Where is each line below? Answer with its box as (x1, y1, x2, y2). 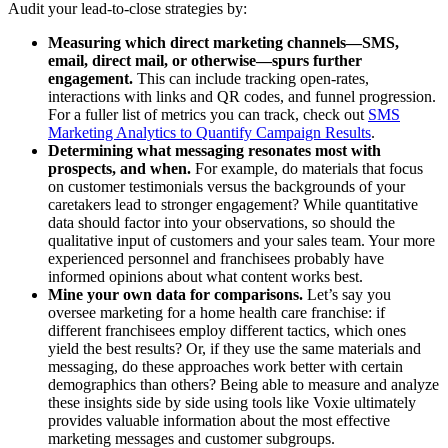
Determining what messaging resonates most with (48, 142, 381, 160)
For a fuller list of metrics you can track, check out (48, 106, 368, 124)
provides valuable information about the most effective (48, 412, 390, 430)
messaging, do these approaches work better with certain (48, 358, 403, 376)
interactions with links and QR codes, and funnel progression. (48, 88, 436, 106)
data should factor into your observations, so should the (48, 214, 395, 232)
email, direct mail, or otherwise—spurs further (48, 52, 362, 70)
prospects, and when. (48, 160, 191, 178)
